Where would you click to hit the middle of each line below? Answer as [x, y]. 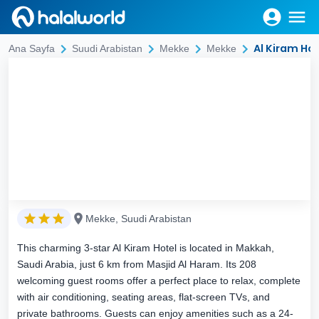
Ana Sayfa [32, 48]
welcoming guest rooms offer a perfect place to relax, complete [159, 281]
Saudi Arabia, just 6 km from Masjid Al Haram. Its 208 [137, 264]
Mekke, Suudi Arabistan [138, 219]
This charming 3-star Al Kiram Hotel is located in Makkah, [146, 248]
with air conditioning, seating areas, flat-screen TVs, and [143, 297]
